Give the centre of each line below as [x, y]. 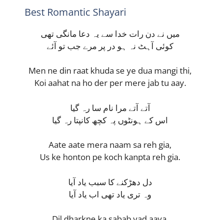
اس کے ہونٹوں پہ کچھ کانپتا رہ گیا [110, 120]
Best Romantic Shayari [75, 12]
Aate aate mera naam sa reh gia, [110, 145]
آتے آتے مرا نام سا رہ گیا [110, 108]
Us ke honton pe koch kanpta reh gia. [110, 157]
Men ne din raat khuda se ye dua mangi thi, [110, 70]
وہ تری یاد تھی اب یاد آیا [110, 194]
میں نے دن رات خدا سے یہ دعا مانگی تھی [110, 33]
